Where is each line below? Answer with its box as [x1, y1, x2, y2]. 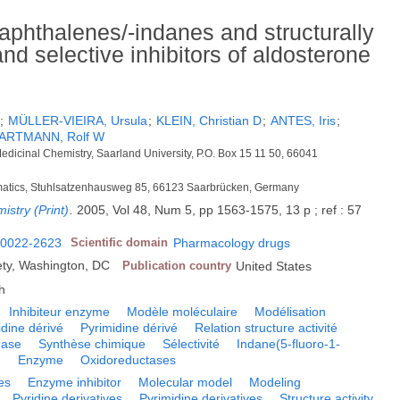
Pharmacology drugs [173, 236, 291, 251]
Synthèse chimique [38, 337, 146, 352]
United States [236, 259, 312, 274]
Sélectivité [162, 337, 221, 352]
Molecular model [138, 375, 233, 390]
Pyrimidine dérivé [80, 321, 179, 336]
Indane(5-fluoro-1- [237, 337, 341, 352]
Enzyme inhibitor [28, 375, 122, 390]
